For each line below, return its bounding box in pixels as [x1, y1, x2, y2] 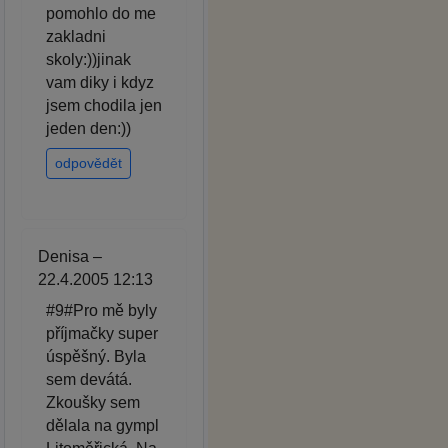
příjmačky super [46, 325, 158, 343]
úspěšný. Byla [46, 348, 146, 366]
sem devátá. [46, 371, 132, 389]
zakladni [46, 28, 106, 46]
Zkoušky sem [46, 394, 140, 412]
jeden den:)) [46, 120, 131, 138]
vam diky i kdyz [46, 74, 154, 92]
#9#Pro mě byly [46, 302, 157, 320]
